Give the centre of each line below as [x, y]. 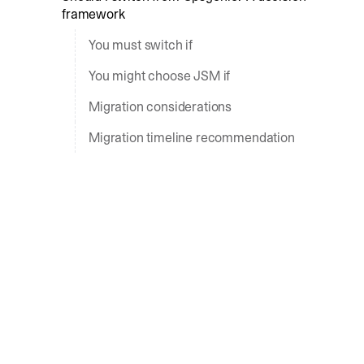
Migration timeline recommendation [192, 137]
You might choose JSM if [160, 76]
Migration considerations [160, 106]
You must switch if [141, 45]
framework [93, 14]
